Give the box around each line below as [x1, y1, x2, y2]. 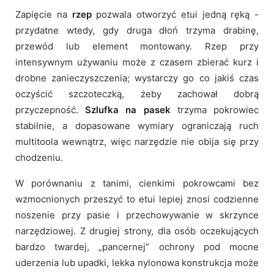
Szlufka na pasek [85, 103, 171, 116]
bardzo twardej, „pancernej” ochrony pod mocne [15, 240, 259, 253]
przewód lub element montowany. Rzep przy [15, 40, 259, 52]
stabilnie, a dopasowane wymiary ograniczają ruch [15, 119, 259, 131]
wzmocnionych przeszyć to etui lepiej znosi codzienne [15, 193, 259, 205]
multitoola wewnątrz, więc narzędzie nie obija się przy [15, 135, 259, 147]
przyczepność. [15, 103, 86, 116]
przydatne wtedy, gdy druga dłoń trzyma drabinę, [15, 24, 259, 36]
